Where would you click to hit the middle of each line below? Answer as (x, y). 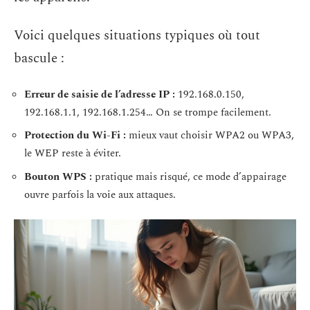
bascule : (39, 58)
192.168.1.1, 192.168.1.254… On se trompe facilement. (148, 112)
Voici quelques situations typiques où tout (137, 36)
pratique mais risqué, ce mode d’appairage (189, 176)
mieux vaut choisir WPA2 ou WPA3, (210, 135)
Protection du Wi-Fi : (75, 135)
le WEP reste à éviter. (73, 153)
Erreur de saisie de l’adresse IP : (100, 94)
